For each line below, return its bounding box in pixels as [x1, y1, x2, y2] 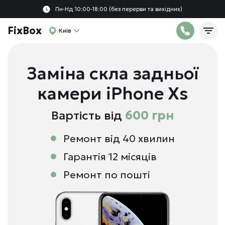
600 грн [125, 108, 174, 123]
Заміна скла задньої [27, 63, 198, 84]
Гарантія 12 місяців [63, 150, 157, 163]
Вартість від [51, 108, 125, 123]
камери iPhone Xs [37, 83, 188, 104]
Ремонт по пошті [63, 168, 150, 181]
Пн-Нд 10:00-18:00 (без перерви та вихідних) [55, 5, 182, 13]
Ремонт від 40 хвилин [63, 132, 175, 145]
